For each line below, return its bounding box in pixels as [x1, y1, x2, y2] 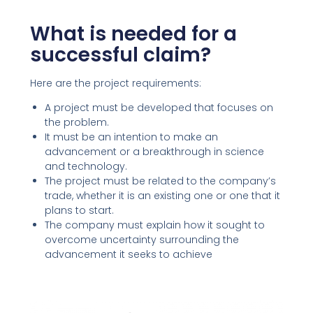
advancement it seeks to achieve [44, 247, 212, 261]
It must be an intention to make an [44, 129, 218, 144]
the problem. [44, 115, 109, 129]
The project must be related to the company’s [44, 173, 276, 188]
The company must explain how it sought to [44, 217, 265, 232]
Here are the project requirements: [29, 75, 201, 90]
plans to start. [44, 203, 114, 217]
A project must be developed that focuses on [44, 100, 273, 115]
